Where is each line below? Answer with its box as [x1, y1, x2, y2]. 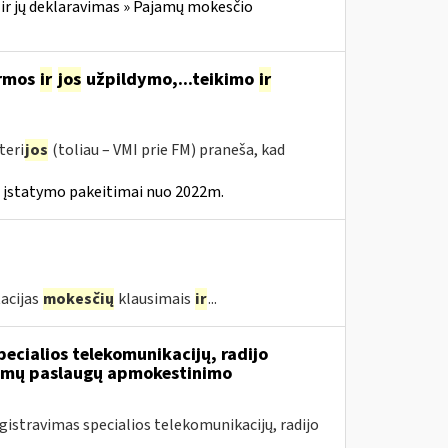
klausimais [114, 288, 194, 310]
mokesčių [42, 288, 114, 310]
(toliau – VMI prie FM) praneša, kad [48, 139, 285, 161]
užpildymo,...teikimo [81, 67, 258, 92]
